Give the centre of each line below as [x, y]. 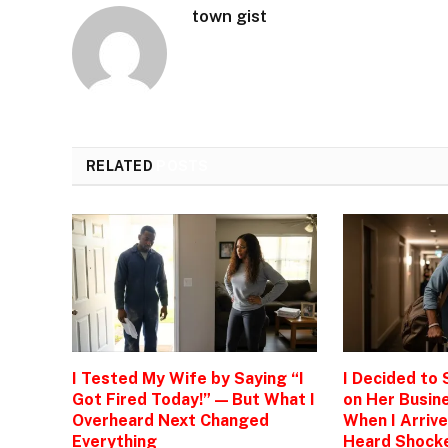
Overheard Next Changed [170, 420]
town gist [229, 16]
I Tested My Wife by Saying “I [188, 378]
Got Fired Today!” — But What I [193, 399]
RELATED [121, 166]
